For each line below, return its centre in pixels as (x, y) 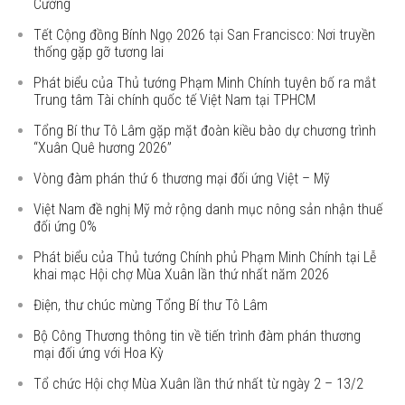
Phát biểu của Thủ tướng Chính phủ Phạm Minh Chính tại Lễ (205, 257)
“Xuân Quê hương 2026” (103, 148)
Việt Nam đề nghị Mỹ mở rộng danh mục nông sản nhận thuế (208, 209)
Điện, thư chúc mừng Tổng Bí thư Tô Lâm (151, 305)
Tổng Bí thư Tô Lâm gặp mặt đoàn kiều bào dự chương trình (205, 131)
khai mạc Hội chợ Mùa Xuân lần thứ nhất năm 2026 (182, 274)
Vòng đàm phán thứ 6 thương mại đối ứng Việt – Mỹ (182, 179)
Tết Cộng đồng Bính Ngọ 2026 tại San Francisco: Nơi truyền (205, 35)
